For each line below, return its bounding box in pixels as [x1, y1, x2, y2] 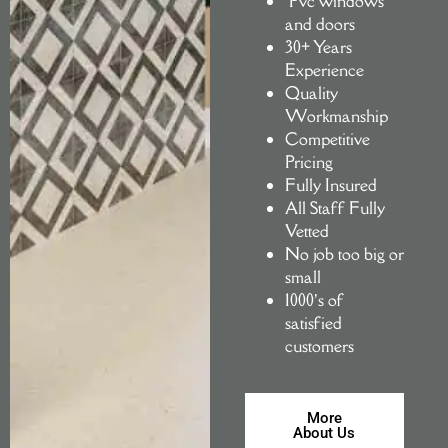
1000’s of [284, 288, 344, 311]
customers [284, 334, 354, 357]
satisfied [284, 311, 342, 334]
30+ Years [284, 35, 352, 58]
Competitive [284, 127, 370, 150]
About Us [293, 423, 356, 442]
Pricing [284, 150, 333, 173]
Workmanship [284, 104, 388, 127]
